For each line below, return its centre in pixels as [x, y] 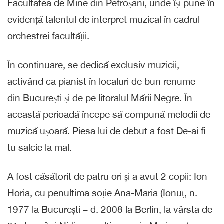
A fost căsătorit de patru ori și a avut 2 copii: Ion [107, 176]
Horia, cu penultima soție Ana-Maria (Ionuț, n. [102, 193]
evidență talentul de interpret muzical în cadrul [104, 19]
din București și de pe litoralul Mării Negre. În [100, 98]
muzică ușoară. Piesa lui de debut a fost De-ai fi [107, 131]
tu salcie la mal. [40, 147]
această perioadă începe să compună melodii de [109, 114]
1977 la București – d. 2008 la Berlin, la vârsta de [110, 209]
